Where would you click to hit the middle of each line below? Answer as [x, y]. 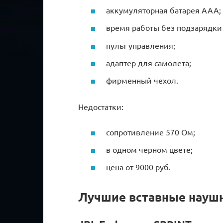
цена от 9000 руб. [138, 167]
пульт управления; [141, 45]
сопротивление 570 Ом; [151, 132]
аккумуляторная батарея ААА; [164, 10]
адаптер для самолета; [149, 62]
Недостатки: [101, 106]
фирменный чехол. [142, 80]
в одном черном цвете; [149, 150]
